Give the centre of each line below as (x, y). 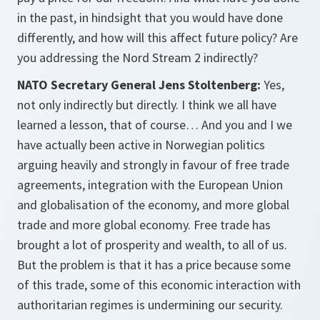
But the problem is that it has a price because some (154, 265)
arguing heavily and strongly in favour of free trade (153, 165)
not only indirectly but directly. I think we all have (147, 105)
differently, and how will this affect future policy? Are (157, 37)
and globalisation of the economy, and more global (153, 205)
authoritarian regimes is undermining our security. (150, 305)
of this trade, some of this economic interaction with (159, 285)
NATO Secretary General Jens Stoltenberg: (140, 85)
